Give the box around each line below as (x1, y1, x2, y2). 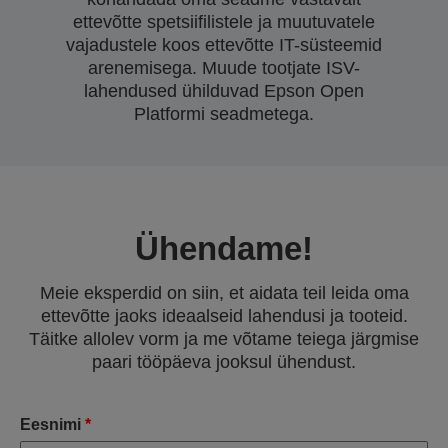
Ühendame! (135, 229, 313, 267)
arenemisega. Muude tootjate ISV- (88, 57, 360, 78)
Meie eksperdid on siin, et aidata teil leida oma (39, 282, 409, 303)
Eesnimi (20, 415, 81, 433)
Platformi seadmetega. (134, 103, 314, 124)
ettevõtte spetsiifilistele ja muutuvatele (73, 11, 375, 32)
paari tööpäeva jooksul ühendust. (92, 351, 356, 372)
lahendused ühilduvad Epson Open (84, 80, 364, 101)
